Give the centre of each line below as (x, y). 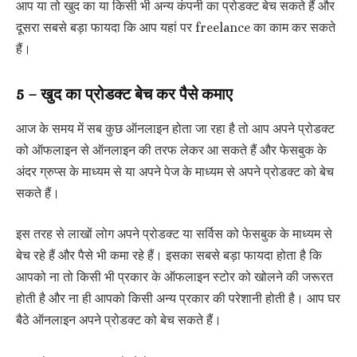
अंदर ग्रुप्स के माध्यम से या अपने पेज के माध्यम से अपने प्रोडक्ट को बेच (175, 172)
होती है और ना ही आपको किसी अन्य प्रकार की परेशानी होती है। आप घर (178, 299)
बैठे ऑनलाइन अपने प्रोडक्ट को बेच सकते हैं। (119, 321)
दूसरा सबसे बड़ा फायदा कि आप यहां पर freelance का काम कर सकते (176, 27)
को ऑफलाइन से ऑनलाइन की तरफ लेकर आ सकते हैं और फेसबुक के (171, 150)
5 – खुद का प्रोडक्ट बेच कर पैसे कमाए (124, 94)
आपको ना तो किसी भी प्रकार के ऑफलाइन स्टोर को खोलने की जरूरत (175, 278)
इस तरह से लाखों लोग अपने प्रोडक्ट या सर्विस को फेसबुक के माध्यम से (174, 235)
